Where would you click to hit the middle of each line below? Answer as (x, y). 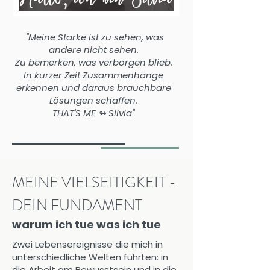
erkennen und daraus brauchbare (93, 88)
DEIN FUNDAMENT (77, 206)
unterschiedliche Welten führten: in (90, 257)
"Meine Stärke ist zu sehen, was (93, 37)
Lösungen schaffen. (93, 100)
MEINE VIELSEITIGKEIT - (94, 183)
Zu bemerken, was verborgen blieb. (93, 62)
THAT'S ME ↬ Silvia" (93, 113)
